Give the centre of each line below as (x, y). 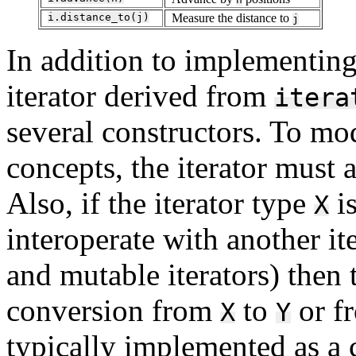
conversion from (113, 310)
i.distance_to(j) (99, 17)
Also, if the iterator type (160, 203)
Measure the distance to (232, 17)
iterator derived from (140, 95)
